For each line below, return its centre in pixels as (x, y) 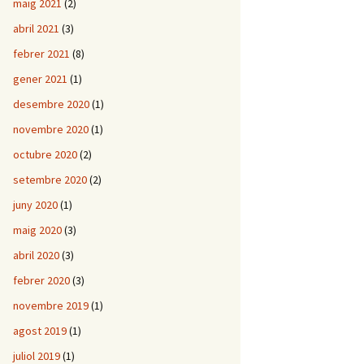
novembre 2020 (51, 129)
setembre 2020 (50, 180)
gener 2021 (40, 79)
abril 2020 (36, 255)
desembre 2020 (51, 104)
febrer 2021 (41, 54)
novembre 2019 (51, 305)
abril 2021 (36, 28)
